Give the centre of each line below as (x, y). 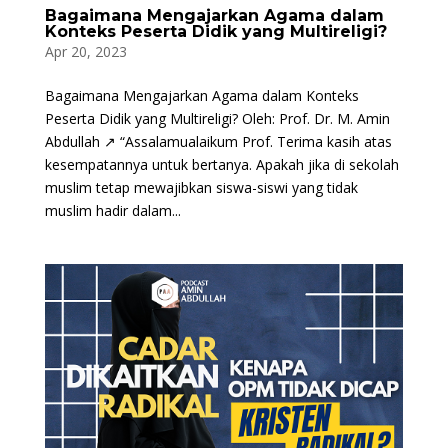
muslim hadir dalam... (112, 211)
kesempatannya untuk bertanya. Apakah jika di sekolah (221, 165)
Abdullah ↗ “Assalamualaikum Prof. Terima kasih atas (218, 142)
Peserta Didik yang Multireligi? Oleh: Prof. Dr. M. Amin (217, 119)
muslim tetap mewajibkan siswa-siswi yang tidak (201, 188)
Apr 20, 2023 (85, 52)
